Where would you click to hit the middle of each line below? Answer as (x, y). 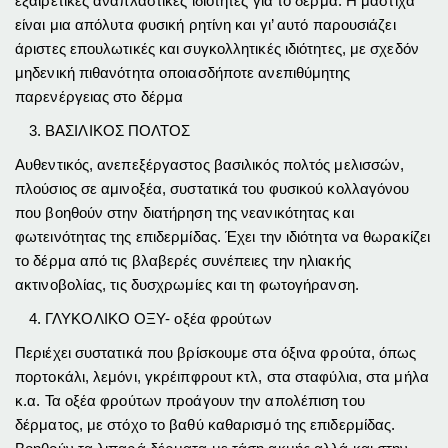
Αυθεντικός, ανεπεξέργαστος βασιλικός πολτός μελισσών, (210, 164)
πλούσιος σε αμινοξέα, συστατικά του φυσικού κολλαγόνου (212, 188)
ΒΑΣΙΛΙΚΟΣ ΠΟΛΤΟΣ (118, 130)
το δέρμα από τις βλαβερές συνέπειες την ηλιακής (183, 260)
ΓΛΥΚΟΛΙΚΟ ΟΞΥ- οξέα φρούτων (158, 318)
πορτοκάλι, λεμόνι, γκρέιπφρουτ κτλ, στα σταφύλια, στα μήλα (222, 376)
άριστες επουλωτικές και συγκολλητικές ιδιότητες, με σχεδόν (217, 48)
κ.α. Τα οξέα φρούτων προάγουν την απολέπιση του (190, 400)
